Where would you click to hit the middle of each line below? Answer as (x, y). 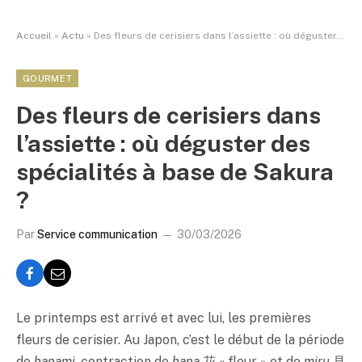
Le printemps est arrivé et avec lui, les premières (164, 318)
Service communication (97, 234)
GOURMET (48, 78)
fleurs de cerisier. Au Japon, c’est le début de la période (180, 340)
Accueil (34, 36)
